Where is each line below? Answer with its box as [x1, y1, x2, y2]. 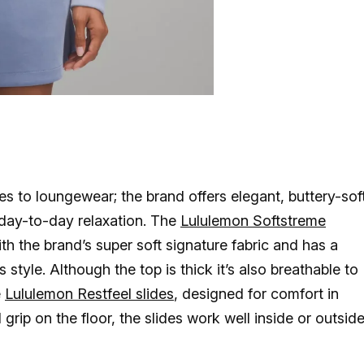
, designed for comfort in [174, 285, 339, 303]
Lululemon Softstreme [180, 212, 326, 230]
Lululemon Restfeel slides [5, 285, 174, 303]
